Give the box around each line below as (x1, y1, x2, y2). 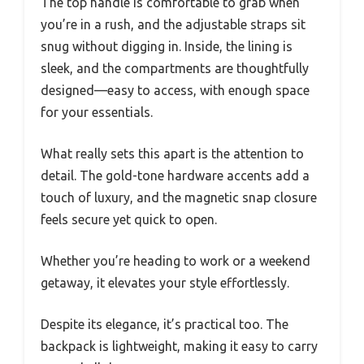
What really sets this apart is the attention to (41, 146, 304, 162)
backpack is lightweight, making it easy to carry (41, 339, 318, 354)
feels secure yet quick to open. (41, 212, 217, 227)
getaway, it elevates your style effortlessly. (41, 275, 289, 291)
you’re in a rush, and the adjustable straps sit (41, 17, 305, 32)
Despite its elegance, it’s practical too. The (41, 317, 288, 332)
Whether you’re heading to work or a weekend (41, 253, 310, 269)
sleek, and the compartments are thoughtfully (41, 61, 309, 76)
